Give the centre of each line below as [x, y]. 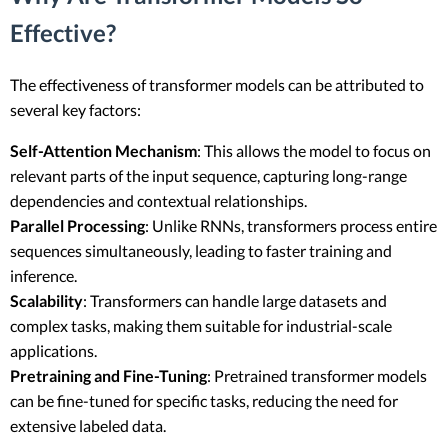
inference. [43, 275]
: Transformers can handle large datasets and [235, 300]
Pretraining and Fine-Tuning [108, 375]
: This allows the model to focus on [314, 150]
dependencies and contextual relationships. [158, 200]
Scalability [46, 300]
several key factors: [75, 109]
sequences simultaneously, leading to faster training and [201, 250]
